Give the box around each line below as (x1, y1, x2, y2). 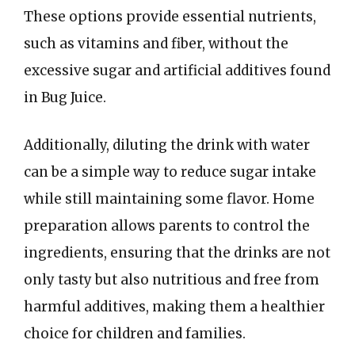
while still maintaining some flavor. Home (24, 189, 315, 208)
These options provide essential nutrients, (24, 8, 316, 25)
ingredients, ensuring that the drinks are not (24, 243, 330, 261)
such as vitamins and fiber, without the (24, 35, 288, 52)
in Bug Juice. (24, 89, 106, 106)
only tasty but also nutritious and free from (24, 270, 319, 288)
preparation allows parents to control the (24, 216, 310, 235)
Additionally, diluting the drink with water (24, 136, 310, 154)
